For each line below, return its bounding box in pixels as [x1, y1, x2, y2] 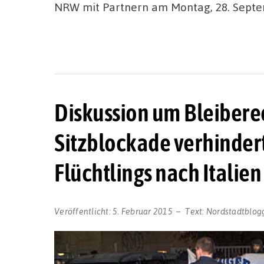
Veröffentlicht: [54, 205, 113, 216]
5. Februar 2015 [113, 205, 173, 216]
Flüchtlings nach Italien [54, 159, 261, 187]
